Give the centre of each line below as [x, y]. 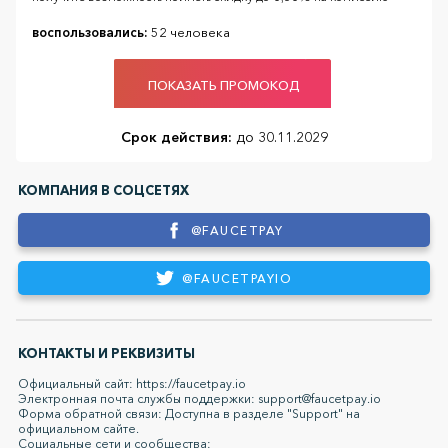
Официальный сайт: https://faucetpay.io [132, 384]
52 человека [189, 32]
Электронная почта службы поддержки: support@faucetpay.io [199, 399]
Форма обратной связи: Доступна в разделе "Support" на [189, 414]
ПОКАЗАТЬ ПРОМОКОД [224, 84]
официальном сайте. [78, 429]
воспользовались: [90, 32]
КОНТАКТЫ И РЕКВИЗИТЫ [106, 353]
